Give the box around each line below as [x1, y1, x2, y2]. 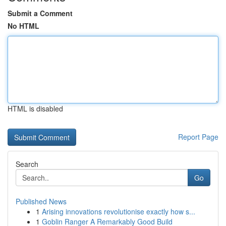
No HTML [8, 21, 39, 31]
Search [16, 159, 38, 169]
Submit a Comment [8, 8, 73, 18]
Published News [16, 196, 67, 206]
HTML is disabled [8, 103, 63, 114]
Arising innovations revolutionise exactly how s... [42, 206, 195, 216]
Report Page [178, 132, 218, 142]
